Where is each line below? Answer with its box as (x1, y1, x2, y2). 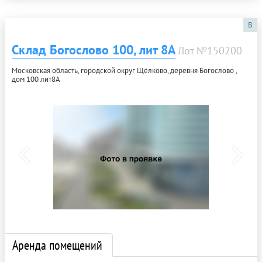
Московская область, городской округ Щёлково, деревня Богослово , (12, 65, 237, 76)
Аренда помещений (12, 237, 102, 254)
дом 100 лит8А (12, 74, 60, 85)
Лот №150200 (178, 44, 242, 58)
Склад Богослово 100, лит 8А (12, 42, 175, 58)
